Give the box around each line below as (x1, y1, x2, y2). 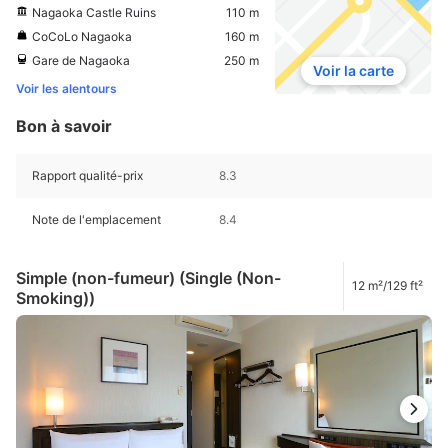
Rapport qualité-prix (32, 167, 143, 183)
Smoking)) (16, 288, 95, 309)
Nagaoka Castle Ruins (32, 4, 156, 20)
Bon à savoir (16, 115, 112, 136)
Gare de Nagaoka (32, 52, 130, 68)
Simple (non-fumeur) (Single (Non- (16, 268, 281, 289)
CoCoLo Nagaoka (32, 28, 132, 44)
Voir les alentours (16, 80, 117, 96)
